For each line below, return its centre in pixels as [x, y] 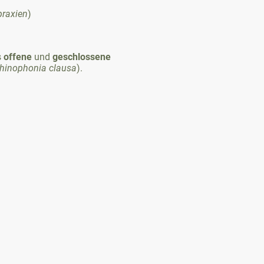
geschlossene [82, 57]
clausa [63, 68]
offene [18, 57]
